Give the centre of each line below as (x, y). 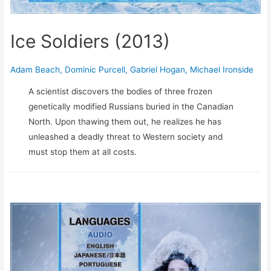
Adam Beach (35, 70)
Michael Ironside (222, 70)
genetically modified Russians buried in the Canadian (131, 106)
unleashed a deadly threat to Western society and (126, 136)
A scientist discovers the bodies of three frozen (121, 91)
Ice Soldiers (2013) (90, 41)
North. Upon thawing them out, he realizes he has (125, 121)
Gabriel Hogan (158, 70)
